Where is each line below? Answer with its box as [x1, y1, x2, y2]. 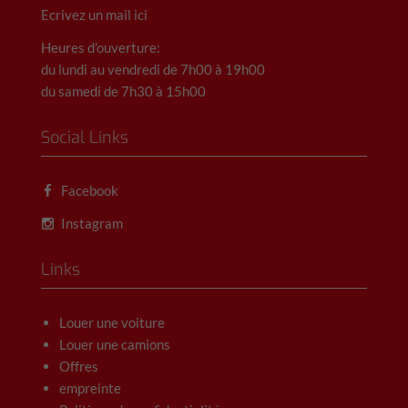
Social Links [41, 127, 128, 148]
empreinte [59, 380, 121, 396]
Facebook [58, 182, 119, 199]
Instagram [58, 215, 124, 231]
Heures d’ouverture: [41, 39, 160, 56]
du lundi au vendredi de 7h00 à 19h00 [41, 61, 265, 77]
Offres [59, 358, 98, 374]
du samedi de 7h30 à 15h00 [41, 83, 206, 99]
